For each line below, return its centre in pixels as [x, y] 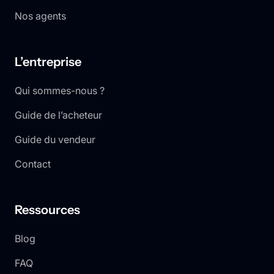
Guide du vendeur [55, 140]
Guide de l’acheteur [58, 115]
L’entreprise [48, 62]
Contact [33, 164]
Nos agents [40, 16]
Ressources [47, 210]
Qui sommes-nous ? [60, 91]
